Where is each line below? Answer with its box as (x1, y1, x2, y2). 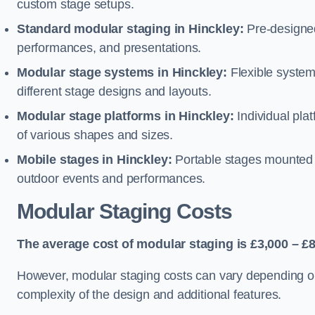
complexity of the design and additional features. (17, 288, 282, 302)
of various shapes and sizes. (17, 128, 173, 142)
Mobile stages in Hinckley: (17, 153, 172, 167)
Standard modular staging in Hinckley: (17, 22, 244, 36)
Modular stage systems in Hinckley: (17, 65, 227, 79)
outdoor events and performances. (17, 172, 206, 186)
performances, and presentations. (17, 41, 202, 55)
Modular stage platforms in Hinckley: (17, 109, 234, 123)
